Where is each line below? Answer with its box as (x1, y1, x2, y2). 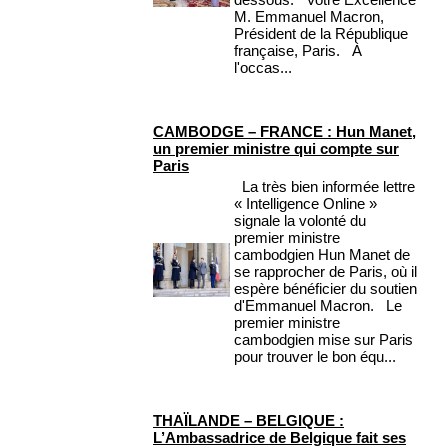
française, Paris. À (234, 42, 362, 60)
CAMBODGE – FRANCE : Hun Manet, (153, 123, 416, 141)
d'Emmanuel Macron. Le (234, 297, 402, 315)
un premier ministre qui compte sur (153, 140, 399, 158)
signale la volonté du (234, 212, 366, 230)
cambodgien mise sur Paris (234, 331, 413, 349)
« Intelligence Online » (234, 195, 377, 213)
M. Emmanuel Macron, (234, 8, 384, 26)
